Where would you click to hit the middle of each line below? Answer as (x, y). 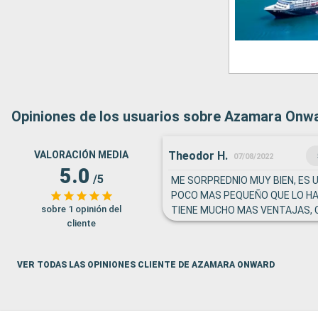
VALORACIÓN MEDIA (81, 155)
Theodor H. (198, 155)
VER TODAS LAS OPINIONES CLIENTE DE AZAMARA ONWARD (146, 265)
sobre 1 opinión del (81, 209)
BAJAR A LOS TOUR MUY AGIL (238, 240)
